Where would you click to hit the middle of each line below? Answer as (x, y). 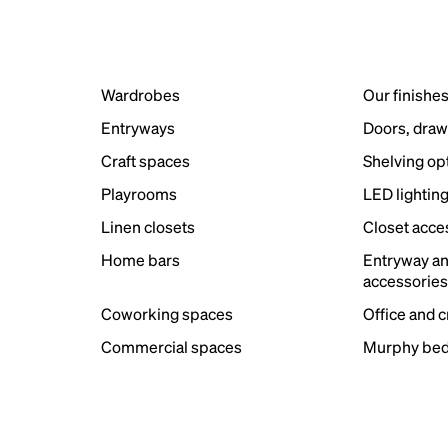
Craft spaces (145, 160)
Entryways (137, 127)
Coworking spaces (166, 313)
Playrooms (138, 193)
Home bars (140, 259)
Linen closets (147, 226)
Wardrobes (140, 94)
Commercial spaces (171, 346)
